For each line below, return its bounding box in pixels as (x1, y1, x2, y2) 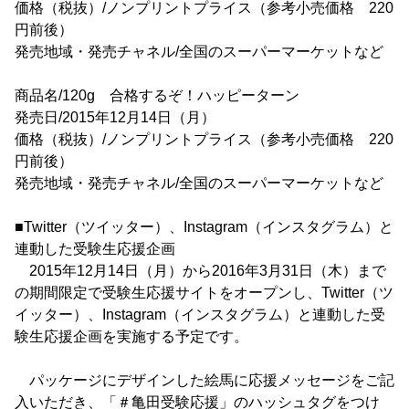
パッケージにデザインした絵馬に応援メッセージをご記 (15, 372, 394, 388)
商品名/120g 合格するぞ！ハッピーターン (15, 88, 299, 103)
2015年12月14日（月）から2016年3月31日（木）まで (15, 263, 386, 278)
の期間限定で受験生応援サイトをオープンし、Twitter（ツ (15, 285, 393, 300)
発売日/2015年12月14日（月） (15, 110, 215, 125)
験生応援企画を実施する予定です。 (15, 329, 248, 344)
